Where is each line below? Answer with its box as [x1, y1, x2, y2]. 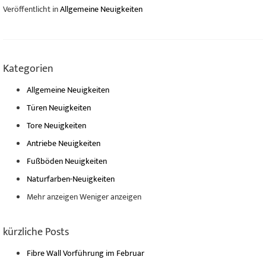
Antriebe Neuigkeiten [27, 137, 100, 150]
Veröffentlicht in [3, 2, 60, 16]
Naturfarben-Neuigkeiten [27, 172, 115, 186]
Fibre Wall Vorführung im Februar [27, 246, 144, 260]
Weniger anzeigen [80, 190, 141, 204]
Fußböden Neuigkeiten [27, 154, 107, 168]
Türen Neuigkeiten [27, 101, 91, 115]
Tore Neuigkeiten [27, 119, 86, 132]
